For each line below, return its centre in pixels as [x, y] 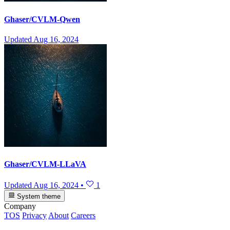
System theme [38, 196]
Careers [83, 215]
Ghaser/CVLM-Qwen [42, 19]
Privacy [34, 215]
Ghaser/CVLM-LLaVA [45, 164]
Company [20, 206]
